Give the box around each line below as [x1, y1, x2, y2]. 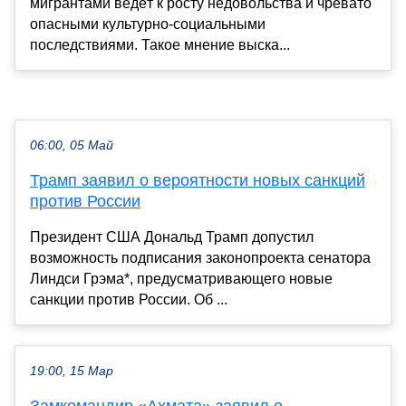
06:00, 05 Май [30, 139, 113, 153]
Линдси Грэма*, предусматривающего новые [30, 271, 333, 287]
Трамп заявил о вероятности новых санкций [30, 171, 365, 190]
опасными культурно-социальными [30, 16, 266, 33]
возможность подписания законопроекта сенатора [30, 250, 371, 266]
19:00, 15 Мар [30, 364, 113, 379]
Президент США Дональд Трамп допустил [30, 229, 314, 246]
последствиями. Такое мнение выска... [30, 37, 290, 53]
